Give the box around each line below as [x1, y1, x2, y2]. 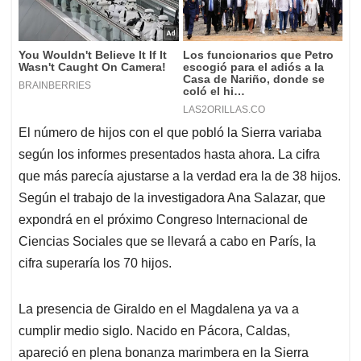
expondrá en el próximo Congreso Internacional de [19, 213, 308, 227]
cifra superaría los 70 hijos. [19, 256, 172, 271]
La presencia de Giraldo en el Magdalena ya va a [19, 302, 299, 317]
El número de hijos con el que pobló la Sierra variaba [19, 126, 322, 140]
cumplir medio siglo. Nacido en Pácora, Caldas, [19, 324, 290, 338]
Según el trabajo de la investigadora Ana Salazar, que [19, 191, 326, 205]
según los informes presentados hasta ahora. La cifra [19, 147, 320, 162]
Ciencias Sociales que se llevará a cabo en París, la [19, 234, 316, 249]
